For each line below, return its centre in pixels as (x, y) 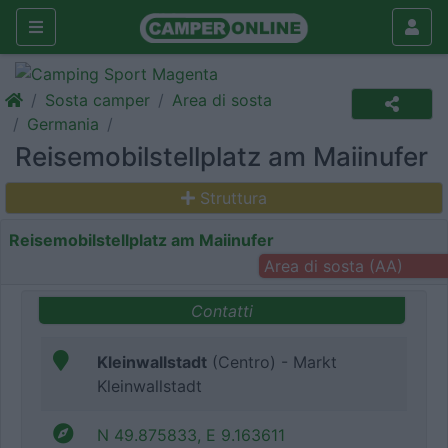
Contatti (222, 310)
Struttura (233, 198)
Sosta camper (97, 100)
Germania (63, 124)
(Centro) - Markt (272, 362)
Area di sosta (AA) (333, 266)
